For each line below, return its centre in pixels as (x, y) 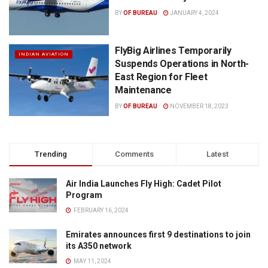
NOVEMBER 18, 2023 (199, 106)
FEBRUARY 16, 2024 (100, 210)
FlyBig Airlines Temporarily (173, 51)
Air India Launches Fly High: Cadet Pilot (144, 183)
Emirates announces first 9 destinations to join (158, 234)
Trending (51, 154)
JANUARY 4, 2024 (194, 13)
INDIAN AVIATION (44, 54)
